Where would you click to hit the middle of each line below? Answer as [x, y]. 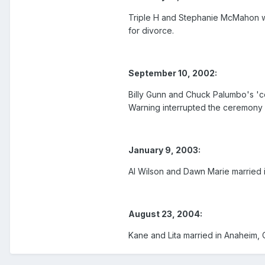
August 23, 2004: [165, 214]
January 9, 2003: [164, 150]
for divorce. [151, 31]
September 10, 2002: [173, 73]
